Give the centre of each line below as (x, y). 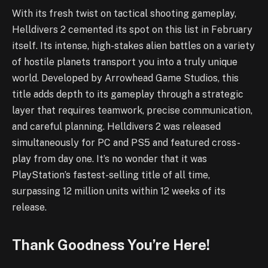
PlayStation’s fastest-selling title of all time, (111, 175)
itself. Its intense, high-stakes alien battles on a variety (133, 46)
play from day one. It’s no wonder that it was (109, 159)
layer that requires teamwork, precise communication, (132, 111)
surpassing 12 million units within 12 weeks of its (119, 191)
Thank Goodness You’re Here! (111, 245)
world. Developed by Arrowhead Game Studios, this (125, 78)
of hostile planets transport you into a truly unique (125, 62)
